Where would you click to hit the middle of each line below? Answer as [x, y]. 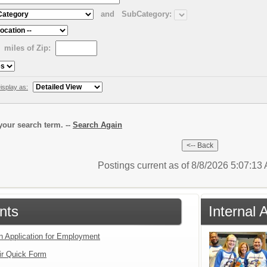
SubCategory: [147, 14]
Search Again [97, 125]
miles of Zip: [27, 48]
